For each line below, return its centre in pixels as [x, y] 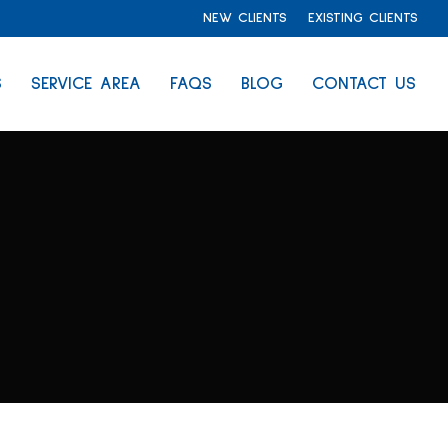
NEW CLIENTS [245, 17]
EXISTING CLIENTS [363, 17]
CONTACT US [364, 84]
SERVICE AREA [86, 84]
